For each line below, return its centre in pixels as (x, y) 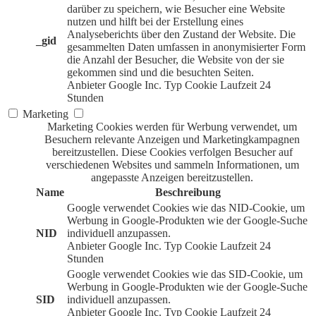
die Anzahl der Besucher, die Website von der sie (176, 60)
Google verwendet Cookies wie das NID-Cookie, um (186, 208)
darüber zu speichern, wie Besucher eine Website (176, 9)
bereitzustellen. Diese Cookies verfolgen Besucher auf (172, 152)
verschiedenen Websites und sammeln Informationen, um (172, 165)
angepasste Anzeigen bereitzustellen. (172, 178)
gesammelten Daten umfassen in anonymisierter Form (186, 47)
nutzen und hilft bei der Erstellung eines (155, 22)
